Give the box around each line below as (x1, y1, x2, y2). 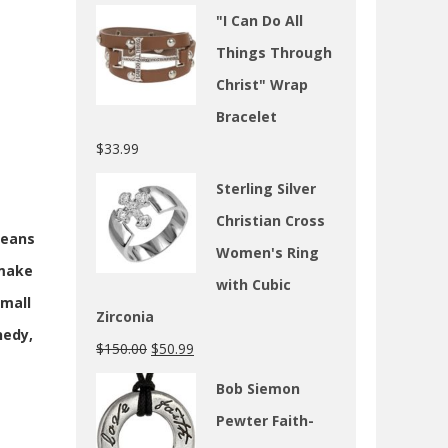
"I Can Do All (216, 11, 303, 31)
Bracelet (216, 107, 277, 127)
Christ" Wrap (216, 75, 308, 95)
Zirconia (96, 307, 154, 327)
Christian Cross (216, 211, 325, 231)
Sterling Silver (216, 179, 316, 199)
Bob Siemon (216, 379, 300, 399)
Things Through (216, 43, 332, 63)
